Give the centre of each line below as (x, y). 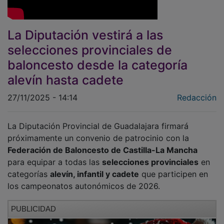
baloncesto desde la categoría (97, 58)
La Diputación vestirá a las (85, 28)
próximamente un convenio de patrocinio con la (98, 131)
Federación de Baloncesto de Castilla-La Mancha (102, 143)
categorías (29, 167)
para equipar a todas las (55, 155)
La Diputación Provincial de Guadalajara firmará (98, 119)
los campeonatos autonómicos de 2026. (84, 179)
